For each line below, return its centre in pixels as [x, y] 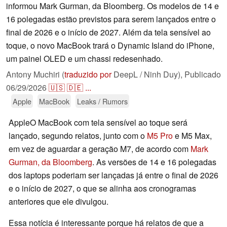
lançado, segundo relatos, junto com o [78, 136]
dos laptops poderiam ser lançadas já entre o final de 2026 [113, 175]
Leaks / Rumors [102, 101]
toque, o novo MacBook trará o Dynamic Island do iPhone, [110, 46]
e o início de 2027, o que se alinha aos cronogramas [102, 188]
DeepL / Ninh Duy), [148, 74]
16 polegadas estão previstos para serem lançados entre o [111, 19]
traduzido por [88, 74]
